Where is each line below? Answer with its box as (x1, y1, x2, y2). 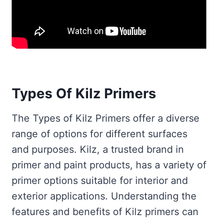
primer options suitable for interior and (12, 175, 188, 187)
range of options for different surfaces (12, 128, 187, 140)
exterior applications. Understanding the (12, 190, 197, 202)
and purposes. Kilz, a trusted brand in (12, 144, 184, 156)
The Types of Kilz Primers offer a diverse (12, 112, 200, 125)
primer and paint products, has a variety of (12, 159, 206, 171)
